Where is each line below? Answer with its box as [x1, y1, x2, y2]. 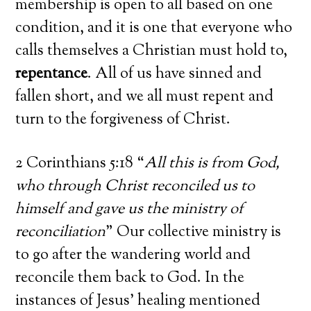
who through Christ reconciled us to [15, 175, 255, 198]
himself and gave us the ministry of [15, 198, 244, 221]
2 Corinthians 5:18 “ [15, 152, 145, 175]
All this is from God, [144, 152, 280, 175]
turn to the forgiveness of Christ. [15, 108, 231, 131]
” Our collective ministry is [106, 221, 282, 244]
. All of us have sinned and [87, 62, 262, 85]
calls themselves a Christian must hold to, [15, 40, 288, 62]
